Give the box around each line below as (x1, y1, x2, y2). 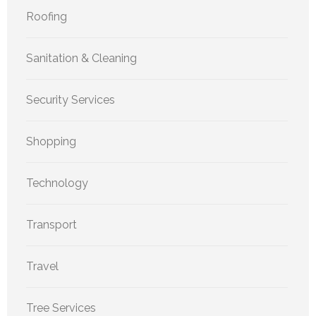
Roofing (26, 9, 67, 23)
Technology (26, 176, 88, 190)
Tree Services (26, 300, 96, 315)
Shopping (26, 134, 76, 148)
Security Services (26, 92, 115, 107)
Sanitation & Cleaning (26, 51, 137, 65)
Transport (26, 217, 77, 231)
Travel (26, 259, 59, 273)
